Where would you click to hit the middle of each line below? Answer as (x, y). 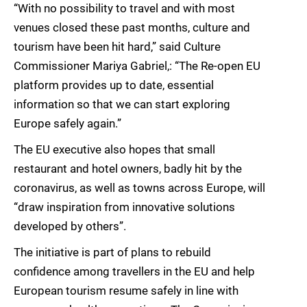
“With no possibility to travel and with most (124, 9)
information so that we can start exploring (122, 105)
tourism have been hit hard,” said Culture (117, 47)
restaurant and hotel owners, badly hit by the (128, 169)
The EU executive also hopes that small (114, 150)
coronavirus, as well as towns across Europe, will (139, 188)
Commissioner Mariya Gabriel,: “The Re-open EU (137, 66)
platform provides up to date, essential (114, 85)
